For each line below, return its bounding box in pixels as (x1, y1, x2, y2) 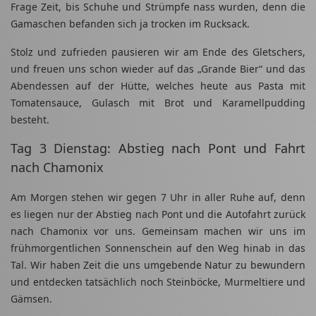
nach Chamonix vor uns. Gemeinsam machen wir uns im (11, 224, 305, 238)
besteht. (11, 113, 49, 127)
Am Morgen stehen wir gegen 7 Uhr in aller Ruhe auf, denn (11, 190, 305, 205)
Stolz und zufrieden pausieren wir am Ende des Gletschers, (11, 45, 305, 59)
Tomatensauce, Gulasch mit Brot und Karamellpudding (11, 96, 305, 110)
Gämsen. (11, 292, 52, 306)
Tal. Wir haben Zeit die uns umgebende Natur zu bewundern (11, 258, 305, 272)
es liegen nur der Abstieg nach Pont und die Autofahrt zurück (11, 207, 305, 221)
